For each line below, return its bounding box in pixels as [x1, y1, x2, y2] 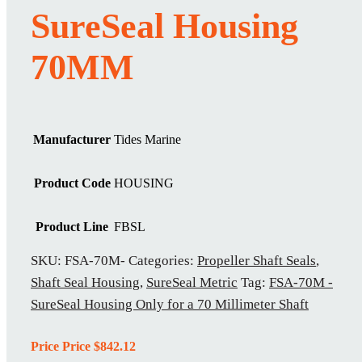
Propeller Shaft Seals [197, 253, 316, 269]
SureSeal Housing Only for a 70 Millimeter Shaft [31, 297, 309, 313]
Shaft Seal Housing [31, 275, 140, 291]
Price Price [31, 339, 94, 354]
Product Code [33, 176, 111, 191]
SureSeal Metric [146, 275, 238, 291]
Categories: [128, 253, 197, 269]
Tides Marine [114, 133, 181, 147]
